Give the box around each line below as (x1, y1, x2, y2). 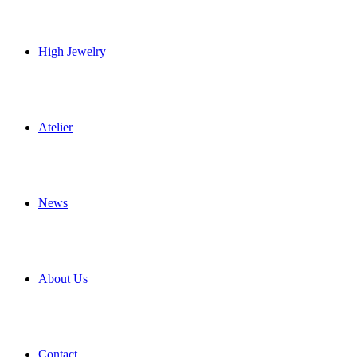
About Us (38, 272, 88, 285)
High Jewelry (38, 45, 106, 58)
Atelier (38, 120, 73, 134)
